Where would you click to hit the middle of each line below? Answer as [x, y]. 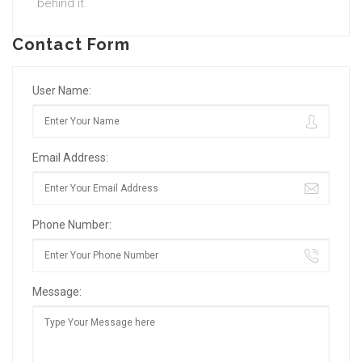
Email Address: [70, 158]
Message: [57, 292]
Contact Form [72, 44]
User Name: [62, 90]
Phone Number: [72, 225]
